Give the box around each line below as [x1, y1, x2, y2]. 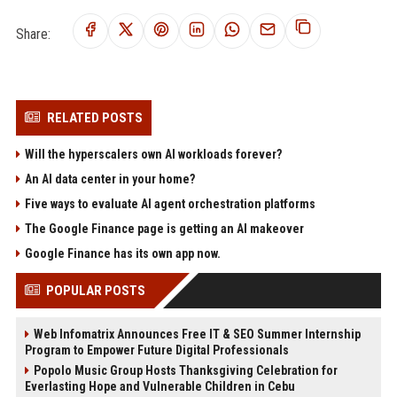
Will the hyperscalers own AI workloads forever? [24, 146, 282, 161]
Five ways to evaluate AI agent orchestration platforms [24, 196, 315, 211]
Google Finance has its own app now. [24, 245, 221, 261]
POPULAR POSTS [45, 282, 145, 299]
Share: [15, 25, 51, 43]
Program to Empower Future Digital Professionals [24, 342, 289, 357]
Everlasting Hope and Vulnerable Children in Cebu [24, 378, 295, 393]
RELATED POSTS [46, 109, 143, 126]
